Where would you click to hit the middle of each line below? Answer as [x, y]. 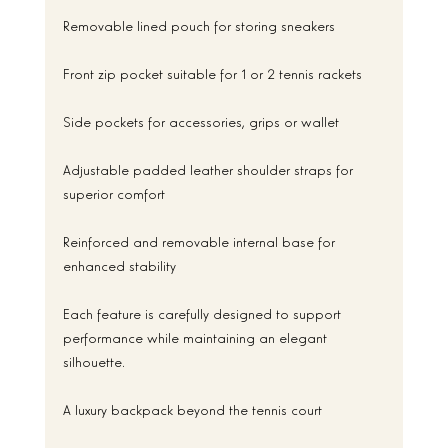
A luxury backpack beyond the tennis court [192, 408]
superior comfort [113, 192]
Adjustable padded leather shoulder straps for [209, 168]
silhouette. [93, 360]
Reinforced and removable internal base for [200, 240]
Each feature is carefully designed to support [203, 312]
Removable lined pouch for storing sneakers [198, 24]
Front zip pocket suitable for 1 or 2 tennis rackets [212, 72]
